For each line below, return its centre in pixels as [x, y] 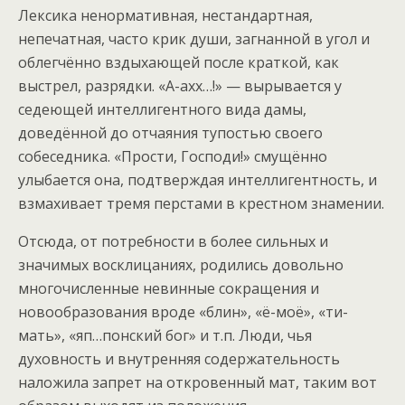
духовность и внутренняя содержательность [179, 358]
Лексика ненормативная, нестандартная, [165, 15]
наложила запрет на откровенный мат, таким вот [198, 382]
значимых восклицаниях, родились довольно [181, 264]
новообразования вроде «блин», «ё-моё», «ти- [183, 311]
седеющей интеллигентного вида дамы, [162, 109]
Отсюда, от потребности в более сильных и [173, 241]
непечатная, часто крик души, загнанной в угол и [194, 38]
